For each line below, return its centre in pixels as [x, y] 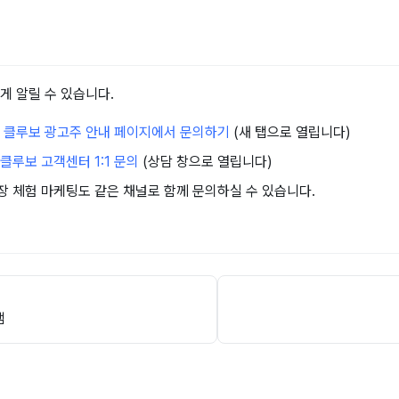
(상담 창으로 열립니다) [206, 162]
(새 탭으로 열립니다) [290, 133]
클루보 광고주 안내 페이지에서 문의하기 [117, 133]
